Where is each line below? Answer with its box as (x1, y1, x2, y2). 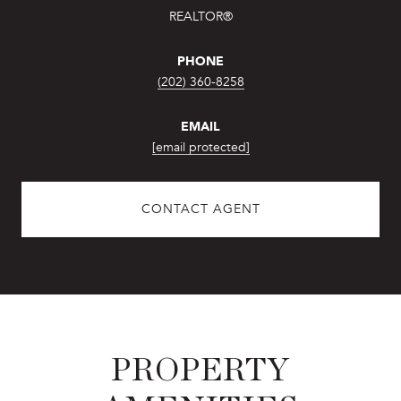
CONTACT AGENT (141, 200, 260, 217)
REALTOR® (168, 8, 233, 24)
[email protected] (151, 139, 250, 155)
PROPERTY (111, 354, 290, 387)
